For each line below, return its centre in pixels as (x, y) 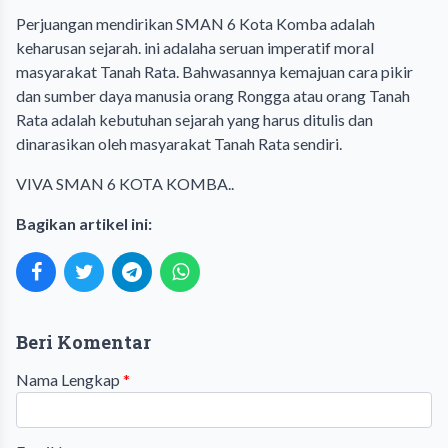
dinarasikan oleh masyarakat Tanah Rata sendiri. (180, 143)
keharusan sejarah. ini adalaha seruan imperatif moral (195, 47)
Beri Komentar (83, 342)
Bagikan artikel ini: (84, 223)
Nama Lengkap (69, 379)
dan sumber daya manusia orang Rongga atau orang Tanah (213, 95)
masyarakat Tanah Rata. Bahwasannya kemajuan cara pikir (214, 71)
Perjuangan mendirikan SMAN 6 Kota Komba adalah (195, 23)
